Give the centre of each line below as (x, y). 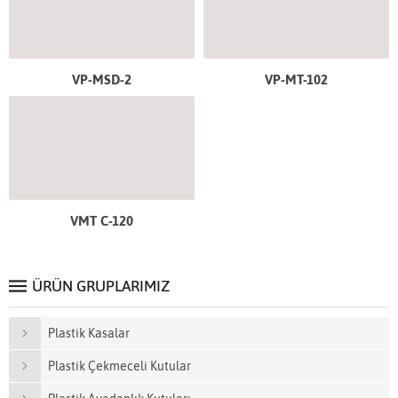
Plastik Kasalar (89, 334)
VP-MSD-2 (102, 79)
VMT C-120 (102, 221)
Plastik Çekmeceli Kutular (119, 366)
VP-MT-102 (296, 79)
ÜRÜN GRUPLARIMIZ (101, 287)
